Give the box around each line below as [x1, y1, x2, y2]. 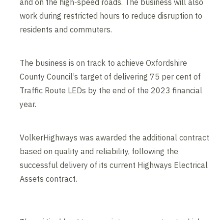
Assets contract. [20, 173, 78, 184]
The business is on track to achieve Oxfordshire [20, 57, 188, 68]
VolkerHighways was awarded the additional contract [20, 132, 210, 142]
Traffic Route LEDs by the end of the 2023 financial [20, 85, 203, 95]
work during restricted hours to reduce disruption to [20, 10, 203, 21]
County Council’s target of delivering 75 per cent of [20, 71, 201, 82]
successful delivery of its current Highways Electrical [20, 160, 208, 170]
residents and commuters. [20, 24, 112, 34]
